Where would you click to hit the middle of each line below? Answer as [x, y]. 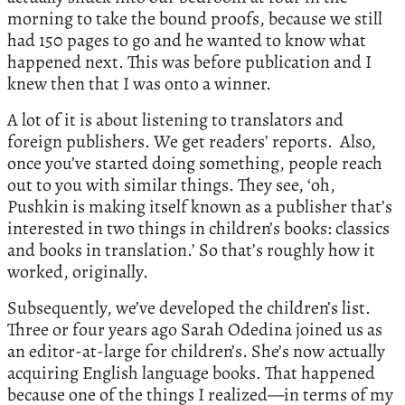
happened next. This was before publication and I [189, 61]
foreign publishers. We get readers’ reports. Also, [192, 141]
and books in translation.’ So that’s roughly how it [191, 250]
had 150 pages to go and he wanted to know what [187, 40]
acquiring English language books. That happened [191, 372]
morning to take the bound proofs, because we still [195, 18]
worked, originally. [78, 271]
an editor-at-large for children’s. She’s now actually [196, 351]
